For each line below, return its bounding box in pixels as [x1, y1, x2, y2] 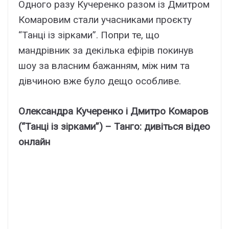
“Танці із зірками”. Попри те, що [18, 29, 159, 41]
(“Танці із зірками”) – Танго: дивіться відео [18, 120, 210, 132]
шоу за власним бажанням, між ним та [18, 60, 190, 72]
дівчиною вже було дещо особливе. [18, 75, 181, 87]
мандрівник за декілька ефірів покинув [18, 44, 194, 57]
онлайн [18, 135, 50, 148]
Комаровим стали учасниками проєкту [18, 14, 192, 26]
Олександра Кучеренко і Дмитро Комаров [18, 105, 209, 117]
